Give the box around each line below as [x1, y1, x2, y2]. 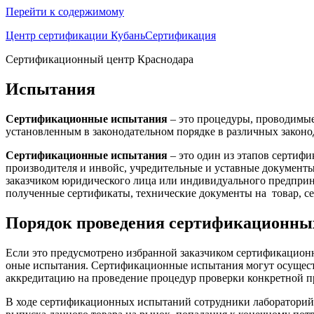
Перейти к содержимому [6, 6, 124, 18]
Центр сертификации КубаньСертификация [6, 29, 216, 41]
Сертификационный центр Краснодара [6, 53, 193, 65]
